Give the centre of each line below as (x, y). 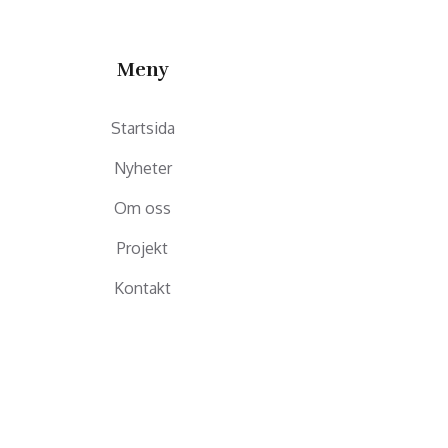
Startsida (142, 127)
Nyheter (142, 167)
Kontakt (143, 287)
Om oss (143, 207)
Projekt (143, 247)
